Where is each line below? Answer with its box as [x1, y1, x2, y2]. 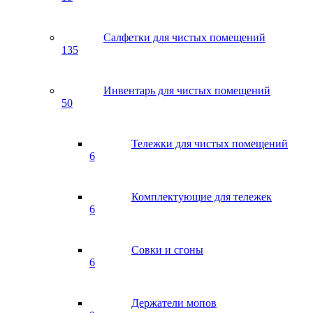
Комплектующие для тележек [131, 191, 272, 203]
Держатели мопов [131, 297, 217, 309]
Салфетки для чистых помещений [103, 31, 265, 43]
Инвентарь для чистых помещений [103, 85, 270, 96]
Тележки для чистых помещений [131, 138, 288, 150]
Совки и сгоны [131, 244, 203, 256]
